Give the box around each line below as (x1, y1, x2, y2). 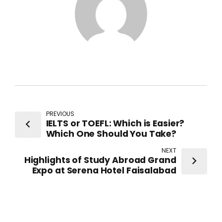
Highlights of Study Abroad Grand (24, 154, 176, 166)
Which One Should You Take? (46, 128, 177, 140)
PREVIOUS (46, 110, 74, 118)
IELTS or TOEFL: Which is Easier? (46, 117, 185, 130)
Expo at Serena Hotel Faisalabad (32, 165, 176, 177)
